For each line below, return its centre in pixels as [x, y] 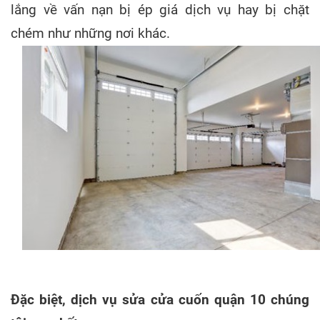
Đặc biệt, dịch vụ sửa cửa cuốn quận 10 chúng [160, 300]
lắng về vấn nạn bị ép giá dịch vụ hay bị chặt [160, 10]
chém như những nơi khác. [90, 33]
